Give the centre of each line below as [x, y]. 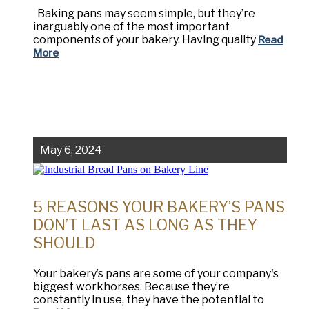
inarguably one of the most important [131, 27]
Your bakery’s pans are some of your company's [156, 274]
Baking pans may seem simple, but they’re [144, 14]
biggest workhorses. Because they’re [131, 287]
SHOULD [64, 243]
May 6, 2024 [71, 150]
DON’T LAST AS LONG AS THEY [145, 225]
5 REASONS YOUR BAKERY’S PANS [159, 207]
